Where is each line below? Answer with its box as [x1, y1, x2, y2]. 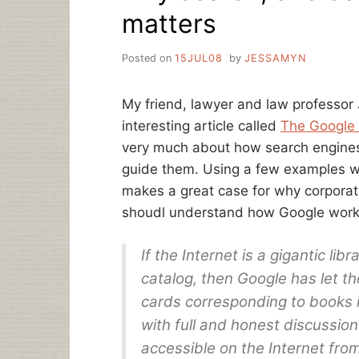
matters [122, 7, 216, 39]
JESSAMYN [244, 51, 307, 64]
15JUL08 [175, 51, 223, 64]
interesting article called [122, 117, 280, 134]
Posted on [122, 51, 175, 64]
